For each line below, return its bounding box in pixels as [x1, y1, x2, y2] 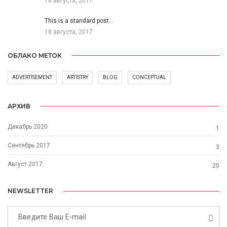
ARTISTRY [67, 74, 88, 80]
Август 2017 [8, 160, 43, 168]
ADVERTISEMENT [12, 74, 52, 80]
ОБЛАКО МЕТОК [8, 51, 62, 59]
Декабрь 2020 [8, 123, 48, 130]
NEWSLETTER [8, 187, 53, 195]
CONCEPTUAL [132, 74, 166, 80]
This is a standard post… [45, 17, 113, 24]
